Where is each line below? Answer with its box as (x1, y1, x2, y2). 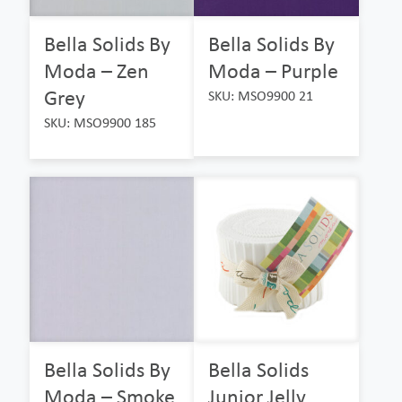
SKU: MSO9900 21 (208, 87, 314, 105)
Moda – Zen (44, 57, 149, 84)
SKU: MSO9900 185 (44, 114, 156, 132)
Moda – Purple (208, 57, 339, 84)
